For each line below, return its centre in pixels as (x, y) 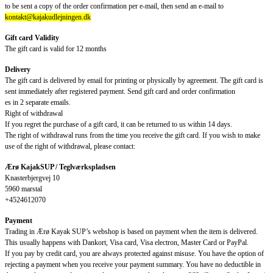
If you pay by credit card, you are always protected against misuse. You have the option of (134, 254)
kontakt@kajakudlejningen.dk (48, 17)
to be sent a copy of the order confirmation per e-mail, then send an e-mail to (114, 6)
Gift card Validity (32, 38)
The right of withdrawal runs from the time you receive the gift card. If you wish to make (133, 136)
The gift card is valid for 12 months (56, 49)
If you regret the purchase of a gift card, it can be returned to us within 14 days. (119, 125)
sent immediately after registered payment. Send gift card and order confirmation (120, 92)
